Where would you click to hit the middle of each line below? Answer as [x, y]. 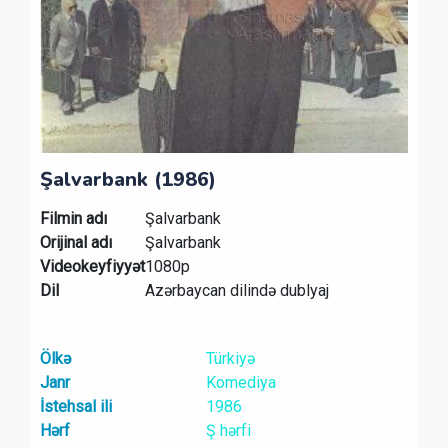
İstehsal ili [76, 406]
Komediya [240, 382]
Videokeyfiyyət [92, 266]
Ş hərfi [228, 430]
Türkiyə [230, 358]
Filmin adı [73, 218]
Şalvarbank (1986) [128, 179]
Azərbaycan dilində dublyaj [237, 290]
